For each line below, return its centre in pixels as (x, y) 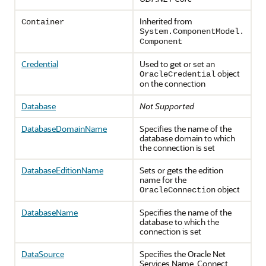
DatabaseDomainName (64, 129)
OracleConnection (178, 190)
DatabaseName (50, 212)
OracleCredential (178, 74)
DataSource (43, 254)
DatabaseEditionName (62, 170)
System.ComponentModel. (192, 31)
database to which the (179, 222)
